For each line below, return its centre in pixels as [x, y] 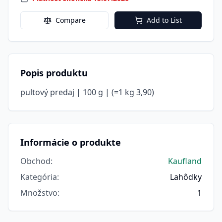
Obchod [35, 161]
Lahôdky [186, 177]
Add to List [164, 20]
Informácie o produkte [71, 142]
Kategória [39, 177]
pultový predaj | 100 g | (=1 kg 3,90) [87, 92]
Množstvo [39, 193]
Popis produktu [54, 73]
